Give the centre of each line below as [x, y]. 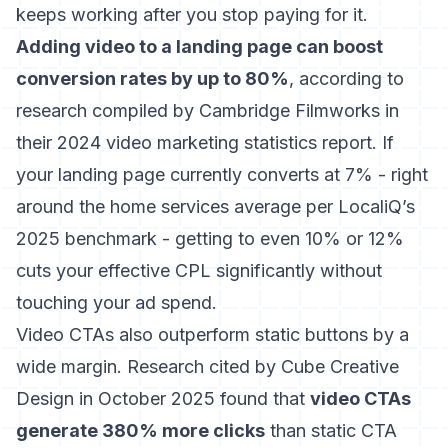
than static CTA [331, 430]
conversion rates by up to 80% [152, 78]
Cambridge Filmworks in [299, 110]
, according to [346, 78]
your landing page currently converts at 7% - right [222, 174]
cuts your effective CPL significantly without [199, 270]
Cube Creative [340, 366]
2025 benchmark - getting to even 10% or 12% [210, 238]
